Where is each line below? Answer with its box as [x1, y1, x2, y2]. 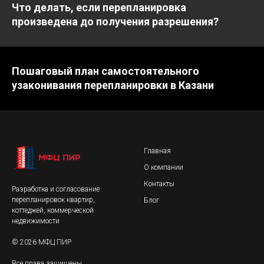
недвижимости [12, 217, 60, 225]
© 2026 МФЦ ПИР [12, 238, 71, 246]
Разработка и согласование [12, 185, 100, 193]
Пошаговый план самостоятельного [12, 65, 199, 77]
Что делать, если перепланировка [12, 1, 186, 14]
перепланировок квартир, [12, 196, 95, 204]
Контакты [144, 180, 174, 188]
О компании [144, 163, 183, 171]
